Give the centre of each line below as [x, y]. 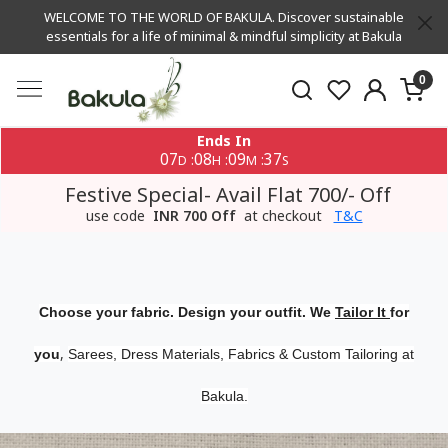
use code [117, 215]
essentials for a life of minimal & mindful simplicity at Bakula [224, 36]
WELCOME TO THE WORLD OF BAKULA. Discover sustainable [224, 17]
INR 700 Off [194, 215]
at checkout [282, 215]
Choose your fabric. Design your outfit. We [187, 312]
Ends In [224, 140]
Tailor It [362, 312]
